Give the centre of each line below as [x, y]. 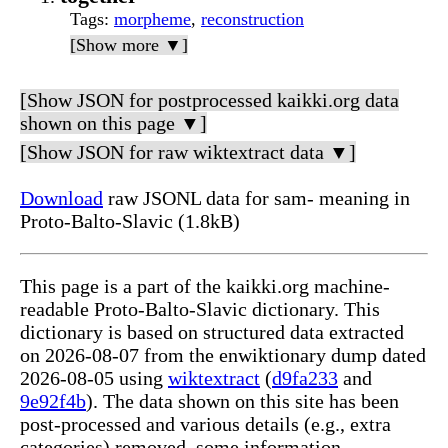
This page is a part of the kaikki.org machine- [205, 286]
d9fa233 [305, 378]
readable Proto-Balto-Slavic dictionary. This [200, 309]
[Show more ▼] [129, 45]
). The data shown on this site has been [242, 401]
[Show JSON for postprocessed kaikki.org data [209, 100]
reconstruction [252, 19]
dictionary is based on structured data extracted [212, 332]
